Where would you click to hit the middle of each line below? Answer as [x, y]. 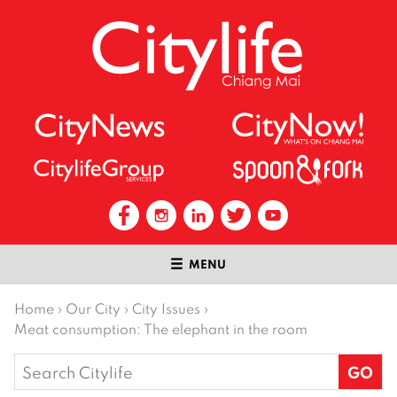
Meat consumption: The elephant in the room [161, 329]
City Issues [166, 309]
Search [41, 366]
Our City [93, 309]
